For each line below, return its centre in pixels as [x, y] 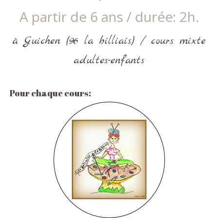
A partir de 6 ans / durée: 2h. [109, 17]
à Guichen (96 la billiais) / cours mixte [109, 41]
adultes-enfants [109, 60]
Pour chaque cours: [50, 93]
